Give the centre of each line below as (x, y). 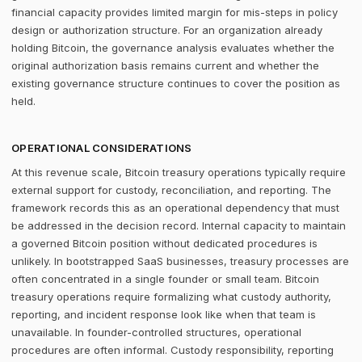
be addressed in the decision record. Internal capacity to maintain (179, 225)
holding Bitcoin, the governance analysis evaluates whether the (173, 48)
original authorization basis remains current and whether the (165, 65)
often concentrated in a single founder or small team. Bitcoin (165, 279)
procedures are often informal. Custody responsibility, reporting (173, 350)
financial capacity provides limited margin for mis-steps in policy (175, 12)
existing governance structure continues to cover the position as (176, 83)
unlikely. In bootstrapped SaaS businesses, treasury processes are (180, 261)
